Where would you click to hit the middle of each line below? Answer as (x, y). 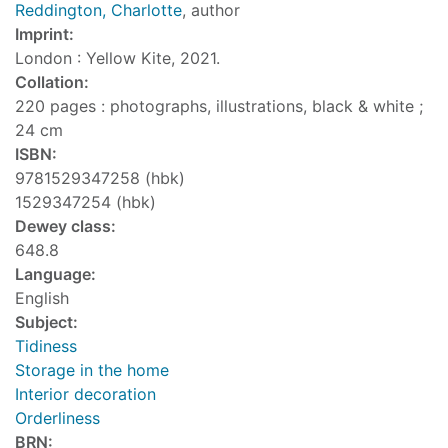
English (42, 298)
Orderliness (57, 418)
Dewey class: (65, 226)
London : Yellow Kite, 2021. (117, 58)
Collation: (52, 82)
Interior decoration (85, 394)
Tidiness (46, 346)
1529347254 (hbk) (85, 202)
